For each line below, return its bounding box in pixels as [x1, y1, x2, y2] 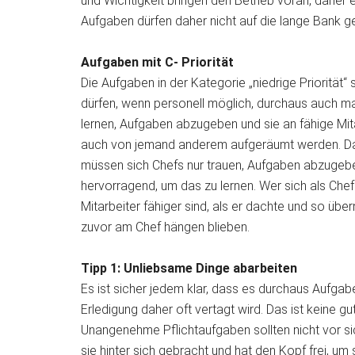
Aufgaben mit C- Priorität [81, 55, 234, 70]
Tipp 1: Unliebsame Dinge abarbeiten [81, 261, 297, 276]
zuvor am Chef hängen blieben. [81, 219, 250, 235]
